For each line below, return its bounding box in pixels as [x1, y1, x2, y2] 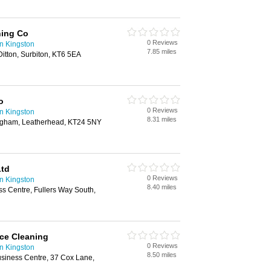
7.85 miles [147, 48, 177, 55]
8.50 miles [147, 251, 177, 258]
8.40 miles [147, 183, 177, 191]
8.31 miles [147, 116, 177, 123]
